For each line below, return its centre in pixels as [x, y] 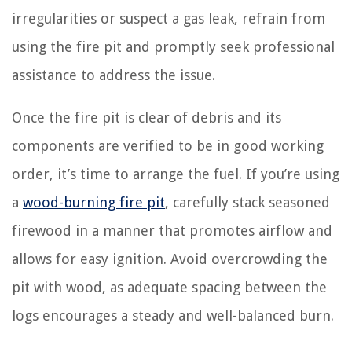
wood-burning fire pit [94, 202]
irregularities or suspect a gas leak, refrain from [169, 18]
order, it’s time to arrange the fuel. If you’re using [176, 174]
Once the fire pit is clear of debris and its [147, 117]
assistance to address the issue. [114, 75]
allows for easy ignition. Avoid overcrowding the [170, 259]
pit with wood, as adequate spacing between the [169, 287]
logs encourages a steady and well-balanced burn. [173, 315]
